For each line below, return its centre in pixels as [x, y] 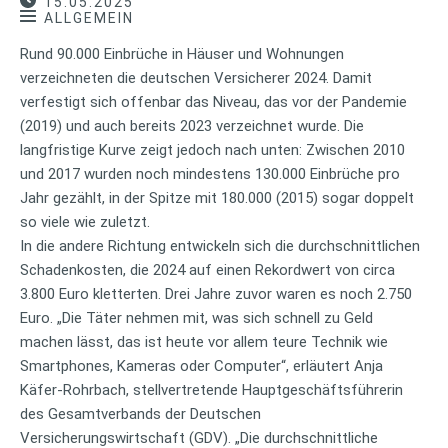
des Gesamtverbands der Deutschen [140, 413]
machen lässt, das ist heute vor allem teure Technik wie [204, 341]
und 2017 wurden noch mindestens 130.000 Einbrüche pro [210, 173]
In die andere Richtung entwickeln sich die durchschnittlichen [220, 245]
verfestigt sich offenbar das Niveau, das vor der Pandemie [213, 101]
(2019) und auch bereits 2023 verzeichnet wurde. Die [192, 125]
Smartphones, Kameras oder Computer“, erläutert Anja [201, 365]
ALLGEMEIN [89, 17]
